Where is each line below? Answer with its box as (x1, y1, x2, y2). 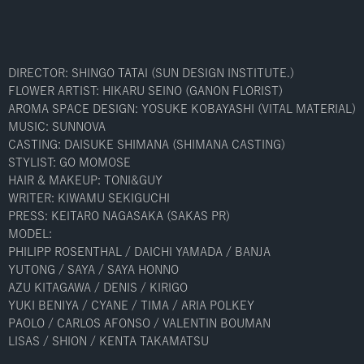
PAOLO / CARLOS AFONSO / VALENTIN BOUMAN (8, 318, 271, 330)
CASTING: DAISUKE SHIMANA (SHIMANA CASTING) (8, 139, 285, 151)
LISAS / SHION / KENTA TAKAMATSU (8, 336, 209, 348)
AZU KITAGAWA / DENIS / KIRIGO (8, 282, 188, 294)
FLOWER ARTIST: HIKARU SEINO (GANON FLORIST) (8, 85, 283, 97)
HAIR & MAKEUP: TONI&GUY (8, 175, 162, 187)
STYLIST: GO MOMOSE (8, 157, 131, 169)
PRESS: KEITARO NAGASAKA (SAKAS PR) (8, 210, 230, 223)
